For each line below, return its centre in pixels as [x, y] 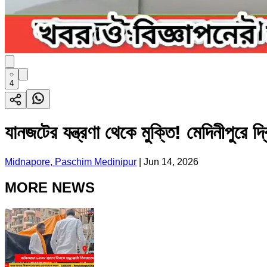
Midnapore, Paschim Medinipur [71, 162]
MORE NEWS [50, 187]
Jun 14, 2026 [171, 162]
